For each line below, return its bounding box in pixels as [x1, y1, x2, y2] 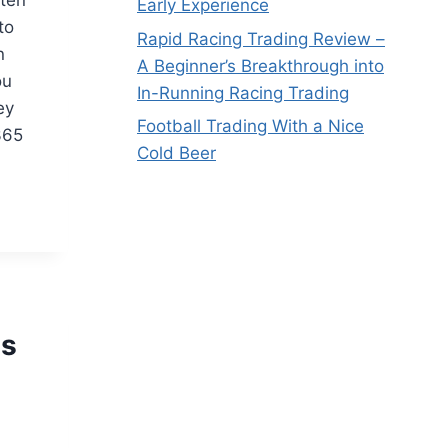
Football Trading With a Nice [137, 116, 364, 137]
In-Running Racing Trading [137, 82, 349, 103]
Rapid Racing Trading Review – [137, 28, 385, 49]
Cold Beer [137, 143, 216, 164]
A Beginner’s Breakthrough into [137, 55, 384, 76]
